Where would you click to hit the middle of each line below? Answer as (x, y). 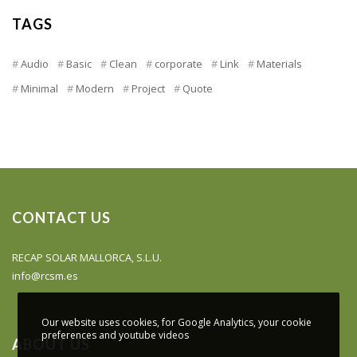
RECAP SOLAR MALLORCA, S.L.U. (87, 257)
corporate (178, 63)
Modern (95, 88)
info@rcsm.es (45, 275)
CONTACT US (61, 217)
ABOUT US (51, 344)
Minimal (39, 88)
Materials (279, 63)
